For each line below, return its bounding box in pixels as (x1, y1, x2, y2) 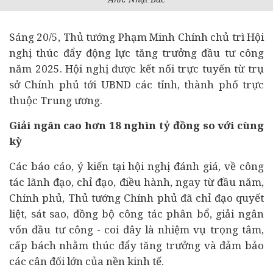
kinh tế (127, 254, 161, 268)
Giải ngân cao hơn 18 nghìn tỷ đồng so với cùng (9, 118, 264, 132)
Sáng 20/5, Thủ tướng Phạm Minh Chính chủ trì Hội (9, 30, 264, 44)
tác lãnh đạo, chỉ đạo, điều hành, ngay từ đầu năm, (9, 175, 264, 189)
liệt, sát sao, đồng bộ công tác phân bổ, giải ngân (9, 207, 264, 221)
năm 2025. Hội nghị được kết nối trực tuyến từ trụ (9, 62, 264, 76)
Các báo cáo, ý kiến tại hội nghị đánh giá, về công (9, 159, 264, 173)
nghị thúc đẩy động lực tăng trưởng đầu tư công (9, 46, 264, 60)
